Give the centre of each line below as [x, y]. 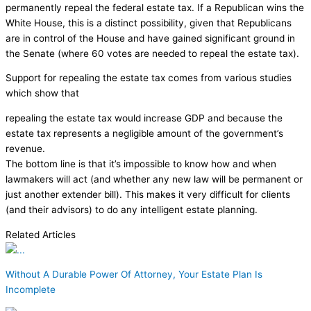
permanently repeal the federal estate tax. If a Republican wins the [155, 7]
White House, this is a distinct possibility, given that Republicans [149, 23]
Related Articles [41, 234]
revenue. [25, 148]
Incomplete [31, 290]
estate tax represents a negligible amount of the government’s [144, 133]
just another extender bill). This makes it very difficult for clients [148, 194]
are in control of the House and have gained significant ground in [150, 38]
